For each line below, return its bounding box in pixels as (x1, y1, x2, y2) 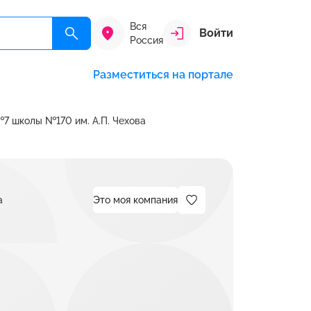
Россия (130, 35, 163, 46)
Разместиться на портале (93, 68, 233, 81)
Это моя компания (93, 194, 178, 205)
